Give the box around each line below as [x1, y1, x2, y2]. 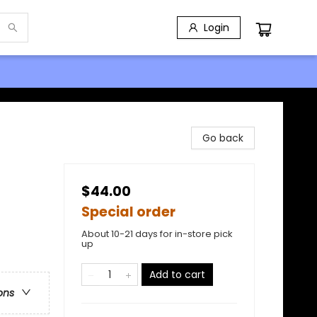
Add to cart [149, 267, 205, 282]
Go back [202, 131, 243, 145]
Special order [81, 202, 175, 221]
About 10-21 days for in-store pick [81, 227, 233, 241]
